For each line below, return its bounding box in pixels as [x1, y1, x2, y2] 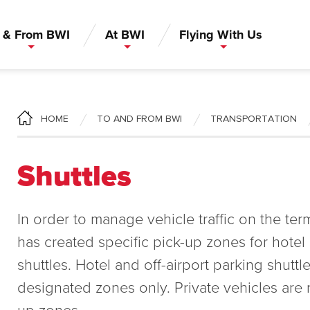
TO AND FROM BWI [96, 114, 182, 124]
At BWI [104, 25, 145, 44]
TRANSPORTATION [210, 114, 297, 124]
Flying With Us [179, 25, 263, 44]
